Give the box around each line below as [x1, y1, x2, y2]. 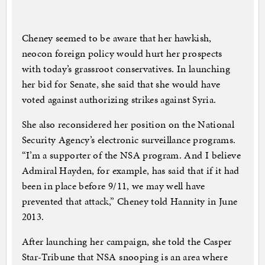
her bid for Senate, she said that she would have [21, 77, 221, 92]
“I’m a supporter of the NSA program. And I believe [21, 148, 241, 163]
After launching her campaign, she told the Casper [21, 234, 232, 249]
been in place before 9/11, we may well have [21, 179, 205, 193]
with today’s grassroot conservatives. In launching [21, 62, 231, 76]
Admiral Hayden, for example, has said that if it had [21, 163, 240, 178]
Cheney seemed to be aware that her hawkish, [21, 31, 212, 46]
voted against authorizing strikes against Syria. [21, 92, 216, 107]
